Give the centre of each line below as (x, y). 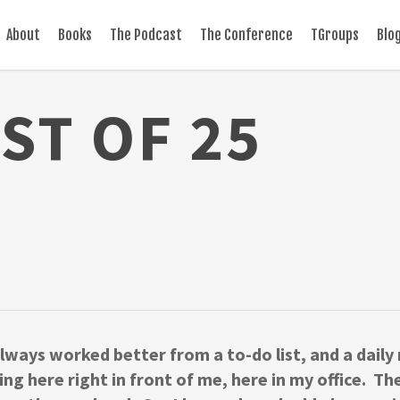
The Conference (246, 35)
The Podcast (146, 35)
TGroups (335, 35)
